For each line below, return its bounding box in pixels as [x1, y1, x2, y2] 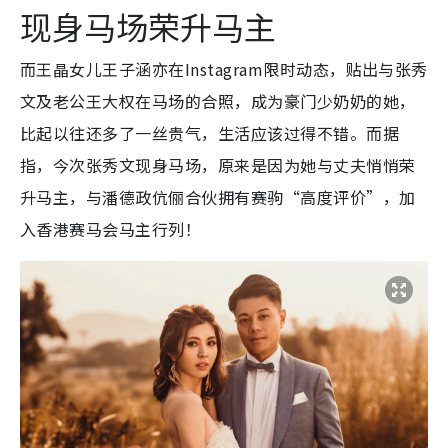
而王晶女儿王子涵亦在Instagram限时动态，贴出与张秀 [20, 57, 428, 82]
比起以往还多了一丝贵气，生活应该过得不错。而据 [20, 121, 400, 146]
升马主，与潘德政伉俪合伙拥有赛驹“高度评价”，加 [20, 185, 416, 210]
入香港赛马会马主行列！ [20, 217, 202, 242]
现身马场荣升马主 [20, 3, 276, 50]
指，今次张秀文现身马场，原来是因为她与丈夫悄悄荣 [20, 153, 416, 178]
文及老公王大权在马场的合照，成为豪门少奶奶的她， [20, 89, 416, 114]
